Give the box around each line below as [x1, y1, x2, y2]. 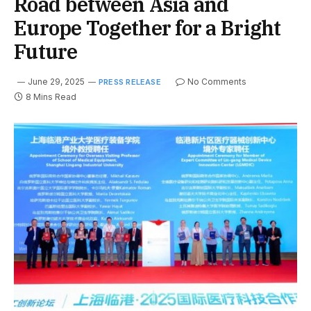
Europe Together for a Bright [14, 15, 281, 42]
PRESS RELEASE [99, 77, 161, 87]
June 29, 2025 [28, 76, 85, 87]
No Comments [187, 76, 246, 87]
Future [14, 38, 78, 65]
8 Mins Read [26, 92, 76, 103]
